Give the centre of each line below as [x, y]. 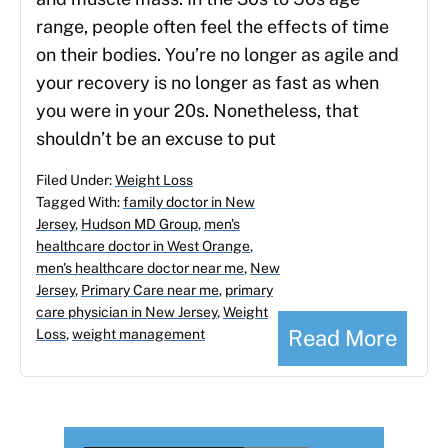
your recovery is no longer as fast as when [207, 83]
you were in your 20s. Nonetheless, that [197, 111]
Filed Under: [75, 180]
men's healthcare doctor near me [140, 268]
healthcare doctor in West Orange [143, 246]
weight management [138, 334]
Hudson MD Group [139, 224]
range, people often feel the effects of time [212, 27]
